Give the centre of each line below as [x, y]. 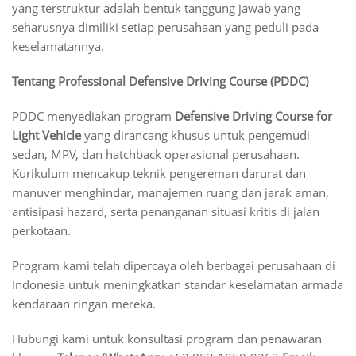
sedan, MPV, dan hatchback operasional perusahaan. [156, 154]
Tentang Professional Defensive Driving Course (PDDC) [160, 81]
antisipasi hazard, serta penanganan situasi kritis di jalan [166, 211]
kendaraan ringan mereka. [84, 303]
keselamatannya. [58, 46]
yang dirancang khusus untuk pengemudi [195, 135]
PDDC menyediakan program [93, 116]
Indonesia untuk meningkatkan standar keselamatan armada [178, 284]
